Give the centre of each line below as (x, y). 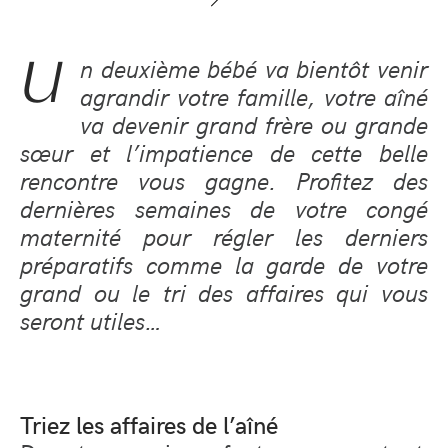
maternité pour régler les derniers (224, 235)
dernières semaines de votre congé (224, 207)
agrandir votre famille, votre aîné (253, 95)
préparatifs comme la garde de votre (224, 263)
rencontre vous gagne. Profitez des (224, 179)
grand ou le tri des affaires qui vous (224, 291)
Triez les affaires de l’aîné (149, 423)
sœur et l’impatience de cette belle (224, 151)
